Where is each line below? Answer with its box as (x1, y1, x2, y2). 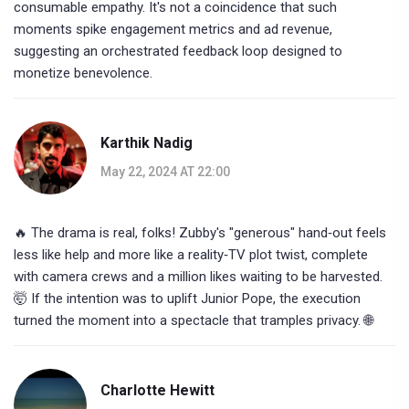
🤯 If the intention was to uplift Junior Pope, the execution (14, 290, 361, 308)
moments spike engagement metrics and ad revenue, (14, 21, 332, 38)
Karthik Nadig (100, 133, 193, 152)
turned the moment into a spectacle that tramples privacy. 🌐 (14, 312, 372, 330)
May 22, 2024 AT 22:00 (100, 163, 230, 179)
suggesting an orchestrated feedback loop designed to (14, 43, 342, 60)
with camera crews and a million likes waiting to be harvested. (14, 268, 383, 286)
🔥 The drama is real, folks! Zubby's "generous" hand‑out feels (14, 225, 386, 242)
